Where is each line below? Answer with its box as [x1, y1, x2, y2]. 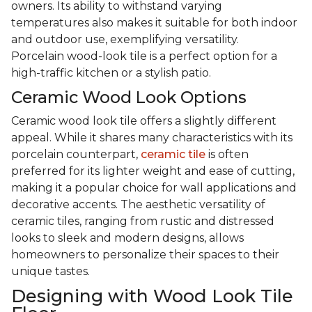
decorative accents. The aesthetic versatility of [11, 198, 265, 212]
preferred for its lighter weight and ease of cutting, [11, 164, 295, 178]
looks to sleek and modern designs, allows [11, 231, 244, 245]
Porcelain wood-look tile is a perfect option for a [11, 49, 277, 63]
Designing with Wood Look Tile [11, 286, 293, 307]
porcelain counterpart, [11, 148, 141, 162]
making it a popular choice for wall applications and [11, 181, 297, 195]
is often [205, 148, 249, 162]
